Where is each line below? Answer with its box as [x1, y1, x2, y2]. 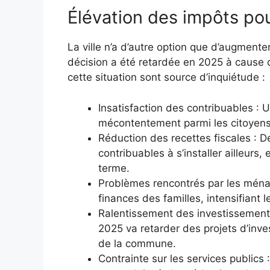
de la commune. [98, 237, 176, 250]
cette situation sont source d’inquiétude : [67, 71, 265, 84]
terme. [98, 162, 130, 174]
